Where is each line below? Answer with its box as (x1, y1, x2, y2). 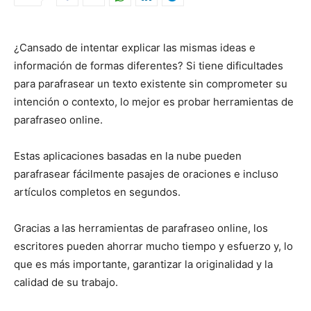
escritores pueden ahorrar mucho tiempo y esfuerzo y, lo (14, 239, 293, 253)
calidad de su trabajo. (14, 276, 118, 289)
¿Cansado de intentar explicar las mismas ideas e (14, 41, 255, 55)
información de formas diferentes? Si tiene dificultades (14, 59, 283, 73)
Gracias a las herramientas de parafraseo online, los (14, 221, 268, 235)
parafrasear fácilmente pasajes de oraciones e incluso (14, 167, 278, 181)
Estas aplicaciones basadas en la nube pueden (14, 149, 242, 163)
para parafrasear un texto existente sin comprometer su (14, 77, 287, 91)
